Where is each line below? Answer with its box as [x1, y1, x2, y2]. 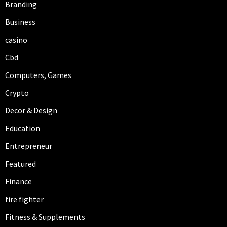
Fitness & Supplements [5, 212, 85, 222]
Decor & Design [5, 105, 57, 116]
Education [5, 123, 40, 134]
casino [5, 34, 27, 45]
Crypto [5, 88, 29, 98]
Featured [5, 159, 36, 169]
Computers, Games [5, 70, 71, 81]
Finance [5, 176, 32, 187]
